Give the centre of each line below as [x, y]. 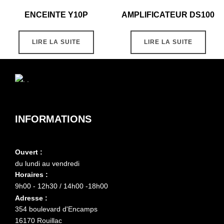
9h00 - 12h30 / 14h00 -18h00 [61, 186]
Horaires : [31, 175]
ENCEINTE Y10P [56, 14]
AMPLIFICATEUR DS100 [168, 14]
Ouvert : [29, 152]
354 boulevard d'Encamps [56, 209]
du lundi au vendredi [47, 163]
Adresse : [31, 198]
